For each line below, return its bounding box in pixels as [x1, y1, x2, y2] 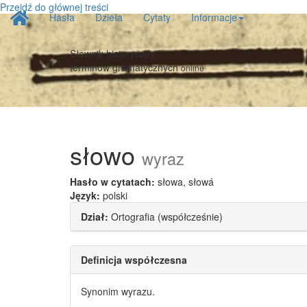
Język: [70, 188, 100, 202]
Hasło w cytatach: [70, 175, 155, 188]
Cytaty [143, 10, 171, 24]
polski [100, 188, 127, 202]
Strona [28, 8, 64, 25]
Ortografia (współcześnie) [108, 210, 223, 223]
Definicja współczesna [81, 253, 187, 267]
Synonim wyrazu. [81, 284, 155, 298]
